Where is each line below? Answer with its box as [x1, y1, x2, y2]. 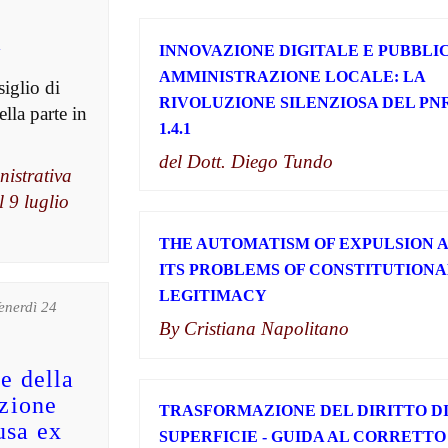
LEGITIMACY [158, 286, 267, 304]
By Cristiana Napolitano [158, 317, 349, 339]
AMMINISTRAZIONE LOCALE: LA [158, 67, 425, 85]
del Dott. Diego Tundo [158, 150, 333, 172]
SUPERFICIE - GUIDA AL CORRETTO [158, 428, 446, 446]
